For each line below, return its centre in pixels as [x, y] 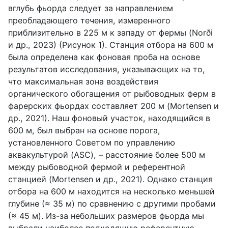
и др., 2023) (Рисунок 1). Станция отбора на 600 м [111, 45]
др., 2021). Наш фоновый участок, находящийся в [109, 118]
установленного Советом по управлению [92, 142]
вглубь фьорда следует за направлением [91, 8]
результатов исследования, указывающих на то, [107, 69]
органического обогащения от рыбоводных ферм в [112, 93]
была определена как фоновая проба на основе [104, 57]
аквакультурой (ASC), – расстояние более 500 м [107, 154]
